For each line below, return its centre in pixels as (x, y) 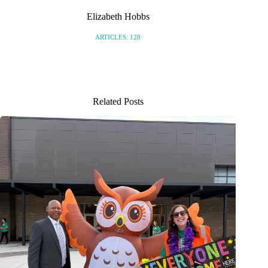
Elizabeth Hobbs (118, 16)
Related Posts (118, 101)
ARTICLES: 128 (118, 37)
